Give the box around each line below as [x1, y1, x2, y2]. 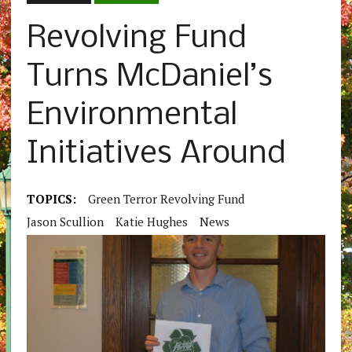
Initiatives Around [26, 137, 286, 172]
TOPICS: [26, 191, 76, 207]
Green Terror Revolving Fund [87, 191, 244, 207]
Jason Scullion [26, 214, 104, 230]
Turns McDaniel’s [26, 60, 273, 95]
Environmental [26, 99, 237, 134]
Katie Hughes [115, 214, 188, 230]
